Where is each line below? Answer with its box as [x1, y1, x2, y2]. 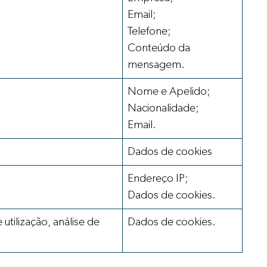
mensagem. [128, 58, 185, 70]
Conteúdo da [128, 42, 191, 54]
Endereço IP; [128, 172, 189, 184]
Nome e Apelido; [128, 85, 211, 97]
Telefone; [128, 25, 172, 37]
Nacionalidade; [128, 102, 200, 114]
